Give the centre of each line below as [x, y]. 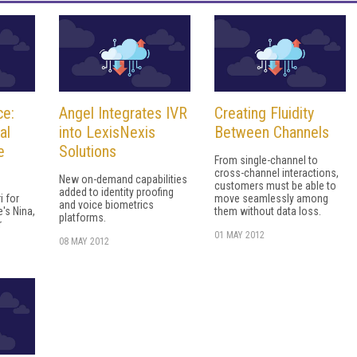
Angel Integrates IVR [123, 114]
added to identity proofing [116, 192]
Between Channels [272, 133]
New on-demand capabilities [123, 180]
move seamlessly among [271, 199]
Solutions [88, 152]
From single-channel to [266, 161]
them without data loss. [268, 212]
